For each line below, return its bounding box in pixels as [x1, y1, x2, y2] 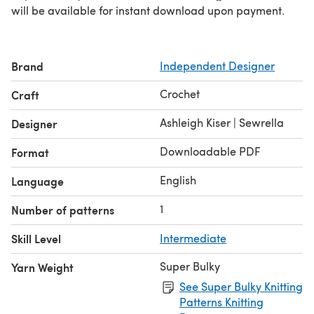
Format [11, 144, 49, 161]
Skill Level [11, 230, 61, 247]
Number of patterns [11, 201, 114, 218]
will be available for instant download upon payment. [11, 2, 293, 18]
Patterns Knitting [179, 294, 264, 309]
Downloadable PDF [160, 143, 260, 158]
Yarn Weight [11, 259, 74, 275]
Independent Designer [160, 57, 275, 73]
